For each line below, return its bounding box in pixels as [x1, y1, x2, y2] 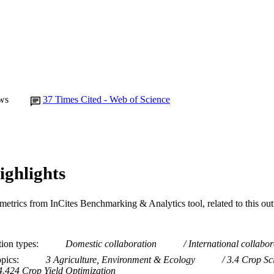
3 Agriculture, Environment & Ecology [46, 254, 195, 265]
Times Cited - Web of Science [55, 94, 170, 105]
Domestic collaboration [65, 238, 157, 249]
